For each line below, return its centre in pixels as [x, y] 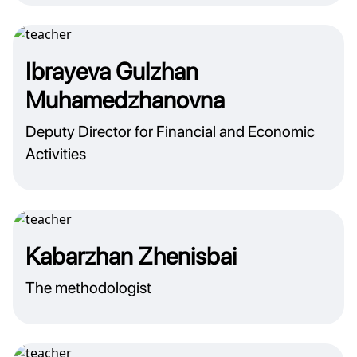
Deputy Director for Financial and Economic [170, 131]
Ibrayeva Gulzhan [112, 71]
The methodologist [88, 288]
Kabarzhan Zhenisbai [131, 256]
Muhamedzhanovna [125, 100]
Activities [56, 154]
